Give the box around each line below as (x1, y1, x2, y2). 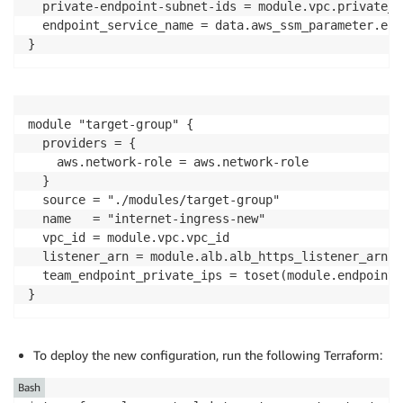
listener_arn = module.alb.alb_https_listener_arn (28, 248, 388, 264)
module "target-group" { (28, 116, 193, 131)
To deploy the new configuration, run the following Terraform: (33, 346, 382, 363)
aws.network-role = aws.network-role (28, 154, 309, 169)
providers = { (28, 135, 136, 150)
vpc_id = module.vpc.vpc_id (28, 229, 229, 245)
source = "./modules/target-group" (28, 192, 280, 207)
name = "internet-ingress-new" (28, 210, 265, 226)
